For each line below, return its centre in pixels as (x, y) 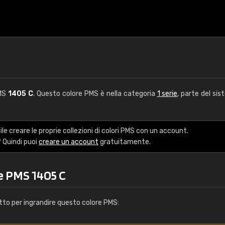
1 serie (167, 94)
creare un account (69, 142)
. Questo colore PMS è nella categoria (95, 94)
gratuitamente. (125, 142)
